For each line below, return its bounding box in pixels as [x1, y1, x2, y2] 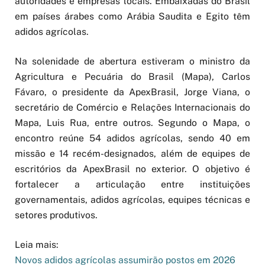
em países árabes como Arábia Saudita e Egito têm [15, 10, 250, 22]
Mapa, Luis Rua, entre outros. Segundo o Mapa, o [15, 117, 250, 129]
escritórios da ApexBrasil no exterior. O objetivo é [15, 163, 250, 175]
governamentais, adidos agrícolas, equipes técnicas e [15, 194, 250, 206]
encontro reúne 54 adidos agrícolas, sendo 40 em [15, 132, 250, 144]
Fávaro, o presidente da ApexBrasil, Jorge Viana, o [15, 86, 250, 98]
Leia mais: [15, 239, 59, 251]
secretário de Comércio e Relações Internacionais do [15, 102, 250, 114]
